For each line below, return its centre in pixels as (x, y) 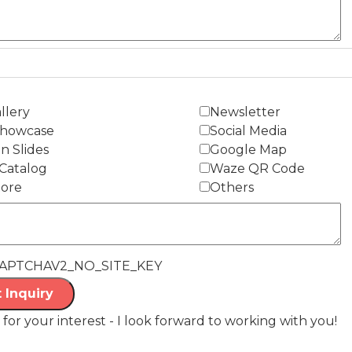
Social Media (248, 131)
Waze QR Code (257, 169)
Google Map (248, 150)
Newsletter (245, 112)
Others (232, 187)
